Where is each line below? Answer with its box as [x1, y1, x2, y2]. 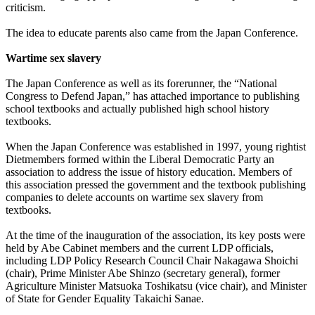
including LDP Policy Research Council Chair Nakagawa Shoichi [6, 255, 298, 267]
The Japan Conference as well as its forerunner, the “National [6, 77, 277, 90]
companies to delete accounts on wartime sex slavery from [6, 191, 263, 204]
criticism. [6, 1, 46, 14]
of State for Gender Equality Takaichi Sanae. [6, 292, 204, 305]
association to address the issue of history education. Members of [6, 166, 292, 179]
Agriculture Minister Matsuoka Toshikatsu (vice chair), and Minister [6, 280, 307, 292]
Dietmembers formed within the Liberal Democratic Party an [6, 153, 274, 166]
